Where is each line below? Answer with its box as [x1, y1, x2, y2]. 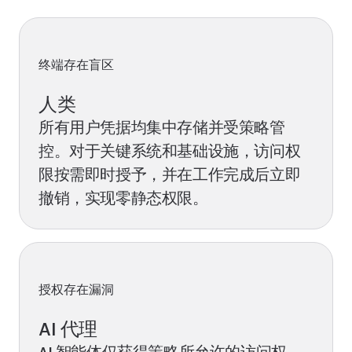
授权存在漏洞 [38, 281, 114, 298]
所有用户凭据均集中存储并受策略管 [38, 117, 285, 137]
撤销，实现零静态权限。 [38, 188, 208, 208]
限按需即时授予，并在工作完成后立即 [38, 164, 301, 185]
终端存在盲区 [38, 57, 114, 73]
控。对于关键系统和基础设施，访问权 [38, 141, 301, 161]
